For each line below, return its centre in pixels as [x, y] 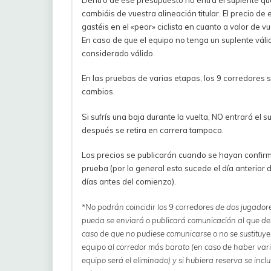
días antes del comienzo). [129, 182]
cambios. [98, 92]
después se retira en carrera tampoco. [153, 130]
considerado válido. [118, 53]
